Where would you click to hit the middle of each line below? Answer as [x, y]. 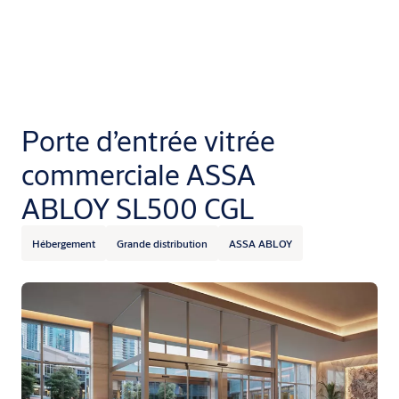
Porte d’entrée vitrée [148, 141]
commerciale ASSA [138, 175]
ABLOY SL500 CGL [138, 209]
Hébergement [64, 243]
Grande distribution [162, 243]
